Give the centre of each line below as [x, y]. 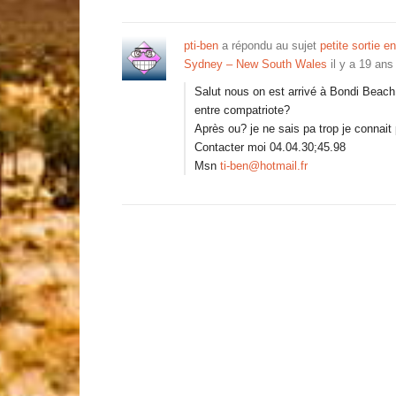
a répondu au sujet [269, 46]
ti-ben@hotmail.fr [264, 166]
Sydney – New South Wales [255, 64]
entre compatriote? [242, 110]
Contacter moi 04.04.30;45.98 [270, 147]
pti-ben [201, 46]
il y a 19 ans [362, 64]
